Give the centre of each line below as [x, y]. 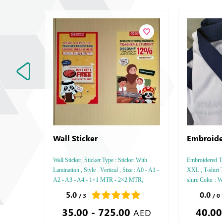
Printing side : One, [76, 190]
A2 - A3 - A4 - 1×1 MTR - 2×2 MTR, [98, 180]
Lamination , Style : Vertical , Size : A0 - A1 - [106, 170]
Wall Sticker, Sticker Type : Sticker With [100, 160]
